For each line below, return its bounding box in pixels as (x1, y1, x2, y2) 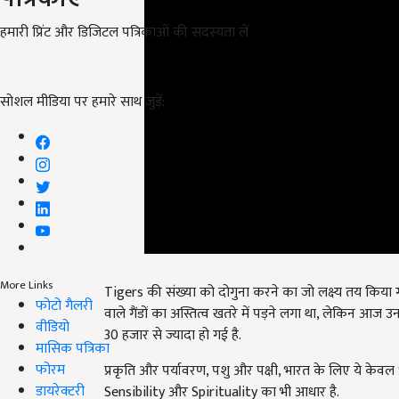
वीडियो (36, 314, 69, 339)
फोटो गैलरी (36, 293, 93, 318)
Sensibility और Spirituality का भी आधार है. (104, 359, 339, 384)
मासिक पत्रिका (36, 336, 110, 361)
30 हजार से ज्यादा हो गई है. (104, 302, 241, 327)
